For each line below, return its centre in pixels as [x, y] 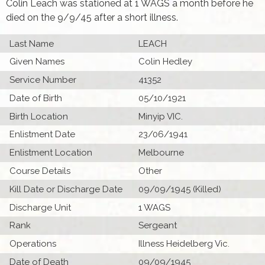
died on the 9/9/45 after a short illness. [92, 18]
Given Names [37, 62]
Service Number [43, 80]
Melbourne [161, 153]
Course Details [40, 171]
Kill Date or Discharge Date [66, 189]
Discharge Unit [41, 207]
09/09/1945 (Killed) [180, 189]
